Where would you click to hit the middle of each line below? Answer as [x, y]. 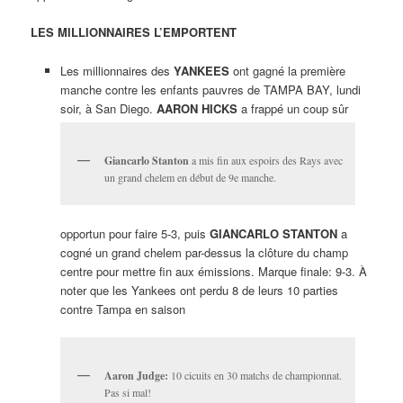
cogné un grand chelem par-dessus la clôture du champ [204, 253]
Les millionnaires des [116, 70]
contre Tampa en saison [122, 309]
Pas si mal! [127, 393]
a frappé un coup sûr [292, 108]
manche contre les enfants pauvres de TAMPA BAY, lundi [210, 89]
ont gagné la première [287, 70]
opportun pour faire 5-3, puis [134, 234]
